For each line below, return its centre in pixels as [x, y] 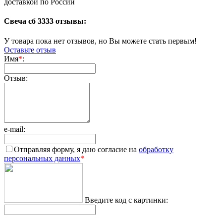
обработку [156, 149]
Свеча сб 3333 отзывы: [45, 21]
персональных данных [42, 158]
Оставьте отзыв [30, 50]
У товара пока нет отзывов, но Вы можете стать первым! [100, 41]
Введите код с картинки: [126, 200]
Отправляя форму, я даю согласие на [76, 149]
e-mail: [15, 129]
